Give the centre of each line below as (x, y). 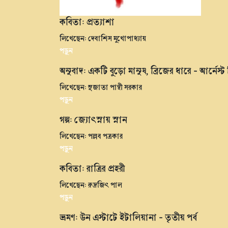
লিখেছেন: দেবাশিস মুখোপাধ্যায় (103, 38)
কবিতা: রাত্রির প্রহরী (92, 168)
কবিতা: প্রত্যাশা (87, 22)
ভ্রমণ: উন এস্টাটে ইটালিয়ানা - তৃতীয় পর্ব (128, 217)
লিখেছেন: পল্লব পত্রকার (91, 136)
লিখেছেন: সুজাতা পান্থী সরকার (101, 87)
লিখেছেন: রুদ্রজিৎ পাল (91, 184)
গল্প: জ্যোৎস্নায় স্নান (93, 119)
